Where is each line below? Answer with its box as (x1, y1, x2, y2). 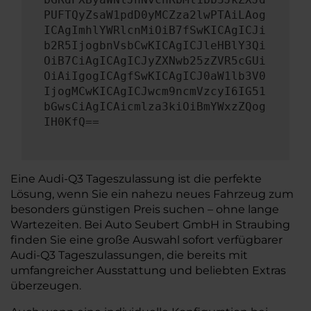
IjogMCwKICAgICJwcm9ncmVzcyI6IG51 (44, 85, 266, 98)
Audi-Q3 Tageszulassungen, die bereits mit (10, 249, 248, 262)
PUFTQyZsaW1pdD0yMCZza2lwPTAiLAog (44, 8, 266, 22)
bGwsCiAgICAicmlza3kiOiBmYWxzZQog (44, 100, 266, 113)
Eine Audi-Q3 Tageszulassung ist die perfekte (10, 172, 262, 185)
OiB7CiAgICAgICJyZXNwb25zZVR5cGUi (44, 54, 266, 67)
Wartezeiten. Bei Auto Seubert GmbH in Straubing (10, 218, 290, 231)
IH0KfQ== (44, 115, 99, 128)
